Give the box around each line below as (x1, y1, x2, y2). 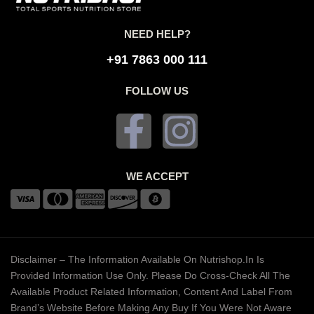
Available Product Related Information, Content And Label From (11, 286, 292, 298)
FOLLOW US (125, 85, 189, 97)
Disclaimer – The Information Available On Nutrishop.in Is (11, 254, 264, 266)
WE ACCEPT (125, 170, 189, 183)
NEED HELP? (123, 28, 191, 41)
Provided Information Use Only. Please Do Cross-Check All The (11, 270, 290, 282)
